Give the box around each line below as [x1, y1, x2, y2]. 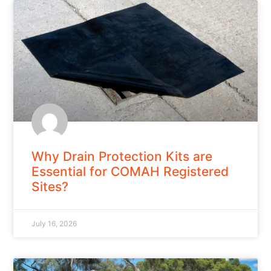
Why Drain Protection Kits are [31, 149, 213, 165]
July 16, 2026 [31, 219, 77, 229]
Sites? [31, 179, 69, 195]
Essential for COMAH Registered [31, 164, 229, 180]
